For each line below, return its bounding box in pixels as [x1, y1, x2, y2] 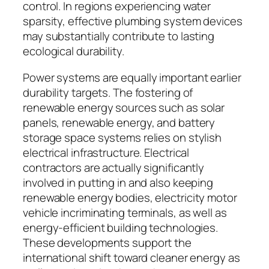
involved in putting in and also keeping [23, 174, 214, 190]
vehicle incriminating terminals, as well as [23, 204, 227, 220]
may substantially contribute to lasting [23, 28, 215, 44]
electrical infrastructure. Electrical [23, 144, 190, 160]
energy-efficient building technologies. [23, 219, 219, 235]
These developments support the [23, 234, 192, 250]
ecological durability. [23, 43, 124, 59]
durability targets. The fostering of [23, 84, 193, 100]
